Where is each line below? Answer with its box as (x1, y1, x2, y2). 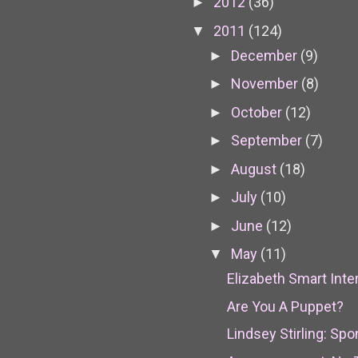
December (230, 46, 300, 64)
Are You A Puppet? (226, 297, 344, 315)
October (230, 103, 285, 121)
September (230, 132, 305, 149)
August (230, 160, 280, 177)
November (230, 75, 301, 93)
